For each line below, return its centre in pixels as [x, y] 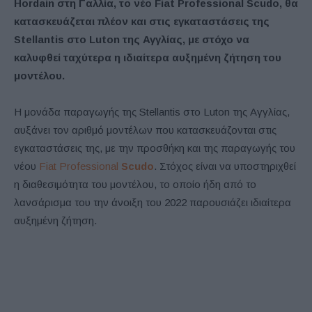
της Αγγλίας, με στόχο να [185, 39]
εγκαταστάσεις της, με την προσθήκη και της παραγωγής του [155, 148]
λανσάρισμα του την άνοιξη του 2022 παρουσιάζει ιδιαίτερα [153, 202]
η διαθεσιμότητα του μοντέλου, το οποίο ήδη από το [135, 184]
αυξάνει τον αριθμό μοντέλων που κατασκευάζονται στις [145, 130]
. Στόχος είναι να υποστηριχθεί [225, 166]
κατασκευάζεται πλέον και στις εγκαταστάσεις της [142, 21]
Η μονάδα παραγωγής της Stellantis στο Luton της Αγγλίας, [152, 111]
